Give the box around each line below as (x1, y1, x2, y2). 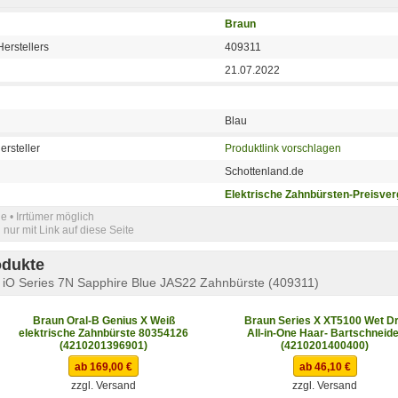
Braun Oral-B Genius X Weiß (32, 314, 175, 327)
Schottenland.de (225, 164, 304, 178)
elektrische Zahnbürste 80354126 (19, 326, 188, 339)
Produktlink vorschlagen (225, 141, 341, 155)
